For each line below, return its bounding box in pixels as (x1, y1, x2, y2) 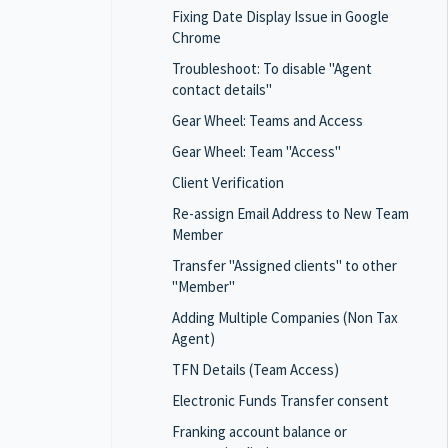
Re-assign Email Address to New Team (172, 204, 409, 223)
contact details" (172, 80, 272, 99)
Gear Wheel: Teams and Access (172, 111, 363, 130)
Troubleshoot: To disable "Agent (172, 59, 372, 78)
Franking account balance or (172, 422, 347, 441)
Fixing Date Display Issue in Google (172, 7, 389, 26)
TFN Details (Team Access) (172, 360, 339, 379)
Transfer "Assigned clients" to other (172, 256, 397, 275)
